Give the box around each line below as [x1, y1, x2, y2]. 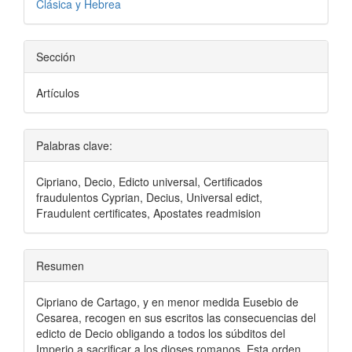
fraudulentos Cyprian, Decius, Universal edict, [36, 189, 262, 205]
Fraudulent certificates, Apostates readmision [36, 204, 261, 221]
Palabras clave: [36, 137, 112, 153]
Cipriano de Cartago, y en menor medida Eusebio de [36, 293, 299, 310]
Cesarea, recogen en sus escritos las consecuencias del [36, 309, 316, 325]
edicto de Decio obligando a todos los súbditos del [36, 324, 285, 341]
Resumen [36, 257, 84, 273]
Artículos [36, 84, 79, 101]
